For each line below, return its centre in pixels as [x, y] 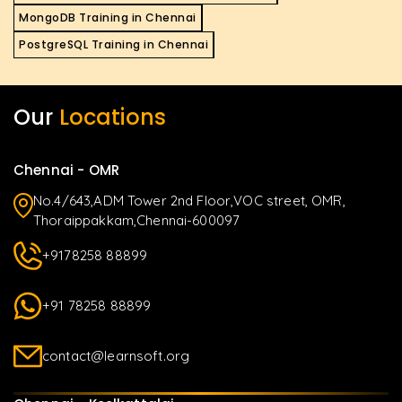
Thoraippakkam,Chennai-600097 [137, 220]
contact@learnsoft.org [116, 355]
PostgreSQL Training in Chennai [114, 44]
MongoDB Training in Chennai [108, 17]
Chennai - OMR [66, 170]
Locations [112, 117]
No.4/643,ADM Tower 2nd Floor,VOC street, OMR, [189, 200]
